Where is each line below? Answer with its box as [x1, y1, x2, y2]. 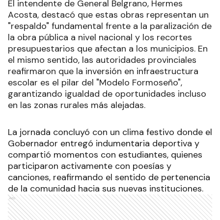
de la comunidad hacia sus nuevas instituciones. [8, 183, 203, 195]
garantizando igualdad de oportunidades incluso [8, 88, 206, 100]
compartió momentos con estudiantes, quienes [8, 149, 202, 161]
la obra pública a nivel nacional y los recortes [8, 31, 192, 44]
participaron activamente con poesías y [8, 160, 171, 172]
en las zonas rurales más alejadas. [8, 99, 145, 111]
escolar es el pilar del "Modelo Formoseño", [8, 77, 182, 89]
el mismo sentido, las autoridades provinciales [8, 54, 196, 66]
